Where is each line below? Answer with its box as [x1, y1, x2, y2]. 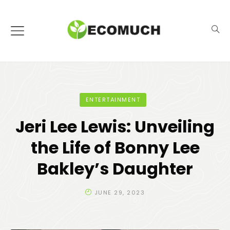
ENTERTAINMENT [85, 95, 141, 104]
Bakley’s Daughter [37, 157, 193, 180]
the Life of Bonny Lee [30, 136, 200, 159]
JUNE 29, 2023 [94, 188, 145, 197]
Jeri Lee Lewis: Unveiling [15, 115, 215, 138]
